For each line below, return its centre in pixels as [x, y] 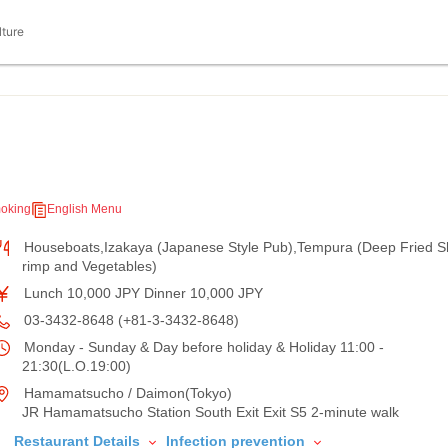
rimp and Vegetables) [89, 266]
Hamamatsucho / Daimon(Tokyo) [126, 393]
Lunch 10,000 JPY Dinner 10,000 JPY [141, 293]
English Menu [84, 209]
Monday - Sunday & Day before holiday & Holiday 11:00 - [202, 347]
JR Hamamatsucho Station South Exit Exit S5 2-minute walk [210, 412]
